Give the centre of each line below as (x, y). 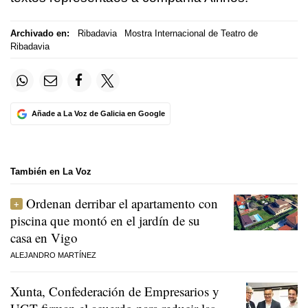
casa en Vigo (44, 237)
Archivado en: (40, 33)
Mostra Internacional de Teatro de (191, 33)
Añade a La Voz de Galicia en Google (98, 114)
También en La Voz (51, 172)
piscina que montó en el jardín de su (105, 220)
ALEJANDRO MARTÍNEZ (53, 255)
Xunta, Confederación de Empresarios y (115, 291)
